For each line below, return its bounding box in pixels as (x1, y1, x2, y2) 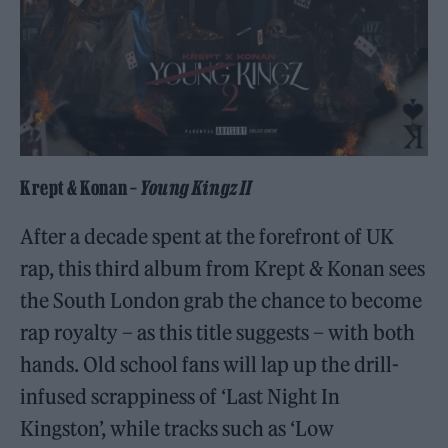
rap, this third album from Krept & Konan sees (20, 256, 426, 281)
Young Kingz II (140, 177, 251, 199)
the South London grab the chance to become (20, 288, 423, 313)
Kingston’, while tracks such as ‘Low (20, 416, 335, 441)
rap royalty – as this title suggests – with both (20, 320, 416, 345)
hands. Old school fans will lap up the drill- (20, 352, 400, 377)
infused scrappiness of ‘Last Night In (20, 384, 341, 409)
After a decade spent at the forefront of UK (20, 224, 395, 249)
